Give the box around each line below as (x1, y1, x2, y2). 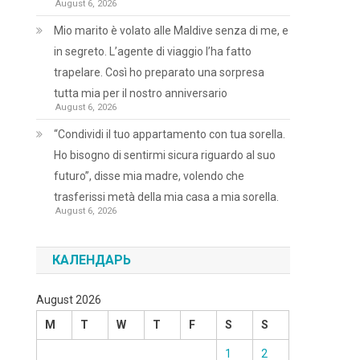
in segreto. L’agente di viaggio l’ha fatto (54, 45, 252, 58)
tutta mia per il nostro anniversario (54, 87, 228, 100)
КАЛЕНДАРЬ (52, 252, 132, 268)
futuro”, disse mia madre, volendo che (54, 170, 245, 182)
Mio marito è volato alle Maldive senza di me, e (54, 24, 289, 37)
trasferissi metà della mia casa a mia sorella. (54, 190, 280, 203)
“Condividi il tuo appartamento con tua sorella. (54, 128, 286, 141)
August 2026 (36, 293, 102, 306)
